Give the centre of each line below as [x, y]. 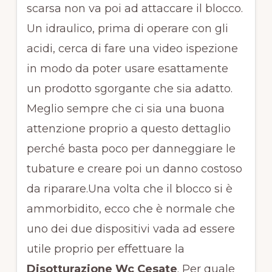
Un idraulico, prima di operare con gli [127, 29]
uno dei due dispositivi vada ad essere [131, 229]
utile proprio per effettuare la [105, 249]
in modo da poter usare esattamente [127, 69]
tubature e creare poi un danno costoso [134, 169]
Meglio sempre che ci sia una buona [125, 109]
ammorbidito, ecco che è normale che [131, 209]
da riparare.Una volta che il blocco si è [129, 189]
